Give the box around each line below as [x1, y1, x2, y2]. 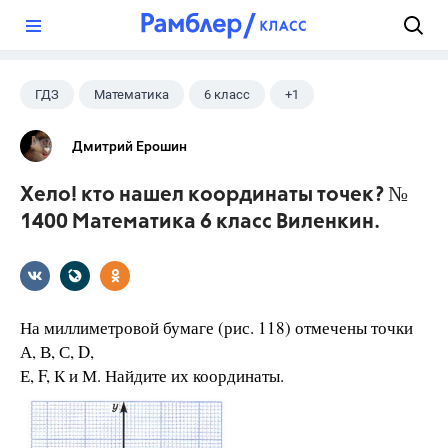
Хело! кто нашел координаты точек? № [20, 185, 408, 206]
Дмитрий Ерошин [72, 138, 187, 154]
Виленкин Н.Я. [35, 126, 123, 141]
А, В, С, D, [20, 340, 94, 363]
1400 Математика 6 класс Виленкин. [20, 212, 380, 233]
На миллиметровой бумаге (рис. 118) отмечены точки [20, 316, 413, 339]
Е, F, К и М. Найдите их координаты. [20, 364, 284, 387]
